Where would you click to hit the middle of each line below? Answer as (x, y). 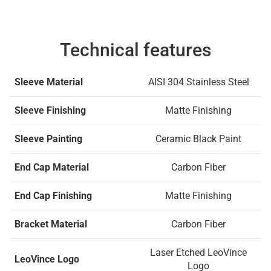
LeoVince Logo (47, 259)
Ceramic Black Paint (198, 139)
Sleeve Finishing (50, 110)
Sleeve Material (49, 82)
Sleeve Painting (48, 139)
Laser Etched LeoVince (198, 253)
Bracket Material (51, 224)
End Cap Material (52, 167)
